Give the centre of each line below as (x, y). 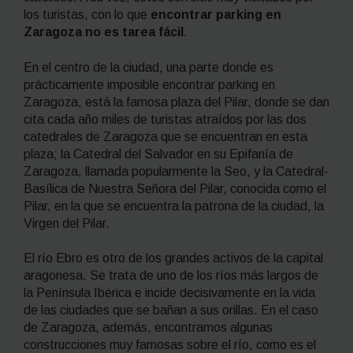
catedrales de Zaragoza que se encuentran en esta (165, 136)
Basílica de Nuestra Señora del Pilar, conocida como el (175, 188)
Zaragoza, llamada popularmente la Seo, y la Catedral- (176, 171)
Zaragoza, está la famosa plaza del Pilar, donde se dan (176, 102)
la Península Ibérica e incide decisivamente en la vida (169, 293)
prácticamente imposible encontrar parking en (149, 84)
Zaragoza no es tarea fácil (104, 32)
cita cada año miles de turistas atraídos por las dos (165, 119)
